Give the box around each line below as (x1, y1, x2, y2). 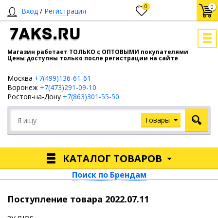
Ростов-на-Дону (7, 92, 63, 101)
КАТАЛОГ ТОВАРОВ (63, 151, 162, 165)
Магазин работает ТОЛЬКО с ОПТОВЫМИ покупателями (7, 48, 188, 56)
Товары (145, 115, 170, 125)
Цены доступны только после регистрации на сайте (7, 54, 178, 62)
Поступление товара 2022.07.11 (7, 193, 149, 205)
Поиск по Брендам (72, 169, 146, 180)
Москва (7, 73, 35, 83)
